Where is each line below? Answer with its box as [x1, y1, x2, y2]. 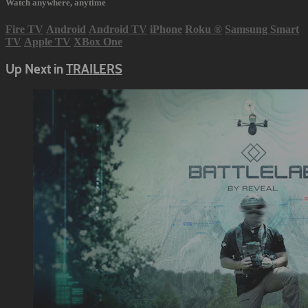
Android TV [89, 23, 147, 35]
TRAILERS [66, 60, 122, 77]
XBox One [74, 35, 122, 47]
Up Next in [5, 60, 66, 77]
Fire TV [5, 23, 43, 35]
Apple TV [24, 35, 71, 47]
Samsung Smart [225, 23, 299, 35]
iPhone [150, 23, 182, 35]
